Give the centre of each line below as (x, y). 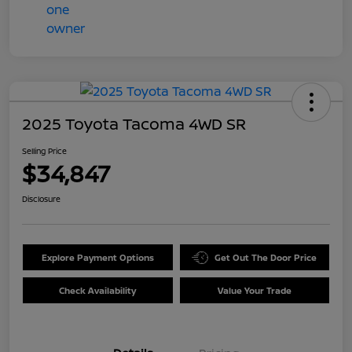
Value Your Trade (254, 291)
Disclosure (41, 199)
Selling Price (44, 151)
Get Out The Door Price (266, 258)
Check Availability (98, 291)
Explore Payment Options (97, 258)
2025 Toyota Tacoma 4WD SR (134, 124)
